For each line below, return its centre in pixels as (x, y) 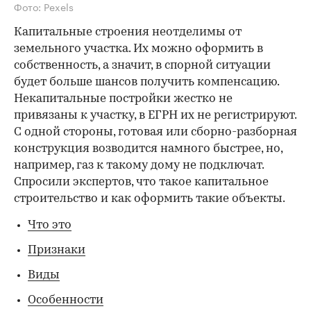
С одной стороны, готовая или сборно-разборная (155, 132)
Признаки (57, 250)
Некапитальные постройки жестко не (123, 99)
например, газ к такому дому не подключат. (139, 165)
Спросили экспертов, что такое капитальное (141, 182)
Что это (50, 225)
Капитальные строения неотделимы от (128, 32)
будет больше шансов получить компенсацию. (146, 82)
